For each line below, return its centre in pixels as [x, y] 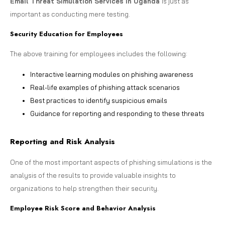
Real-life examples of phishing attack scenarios [105, 87]
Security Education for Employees [67, 34]
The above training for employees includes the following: [99, 53]
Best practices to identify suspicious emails [99, 100]
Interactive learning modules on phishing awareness [112, 74]
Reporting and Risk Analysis [63, 141]
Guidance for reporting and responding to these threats [117, 113]
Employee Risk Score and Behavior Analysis [83, 208]
